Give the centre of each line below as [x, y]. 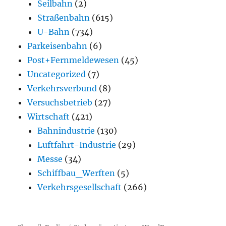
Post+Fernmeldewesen [73, 60]
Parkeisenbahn [58, 46]
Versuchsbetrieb [60, 103]
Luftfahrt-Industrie [77, 145]
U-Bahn [54, 32]
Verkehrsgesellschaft [80, 187]
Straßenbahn [64, 18]
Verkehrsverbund [62, 89]
